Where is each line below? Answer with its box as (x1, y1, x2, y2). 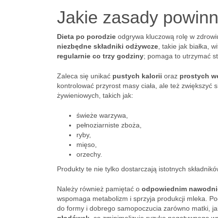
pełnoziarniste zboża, (76, 121, 142, 129)
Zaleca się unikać (57, 72, 112, 80)
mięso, (76, 141, 97, 148)
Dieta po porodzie (57, 33, 116, 40)
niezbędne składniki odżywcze (57, 42, 158, 50)
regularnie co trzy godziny (57, 52, 144, 60)
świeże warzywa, (76, 111, 128, 119)
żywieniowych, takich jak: (57, 91, 133, 99)
